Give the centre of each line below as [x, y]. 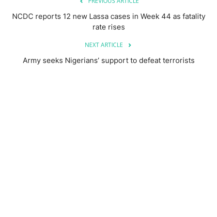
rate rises [108, 27]
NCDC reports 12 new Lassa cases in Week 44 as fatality [108, 16]
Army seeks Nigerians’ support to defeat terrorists [108, 60]
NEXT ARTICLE [104, 45]
